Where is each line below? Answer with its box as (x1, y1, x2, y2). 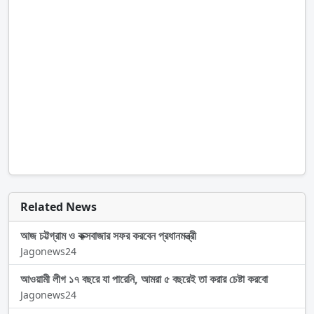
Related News (20, 199, 97, 215)
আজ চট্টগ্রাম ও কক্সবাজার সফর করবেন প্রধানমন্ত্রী (20, 228, 196, 244)
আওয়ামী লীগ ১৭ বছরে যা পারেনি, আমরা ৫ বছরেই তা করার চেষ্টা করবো (20, 271, 268, 287)
